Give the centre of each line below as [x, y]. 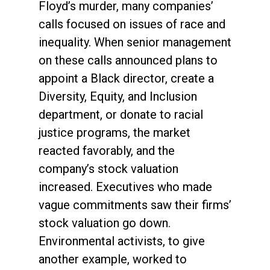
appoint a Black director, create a [126, 78]
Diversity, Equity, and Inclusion [118, 96]
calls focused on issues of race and [132, 24]
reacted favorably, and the [107, 150]
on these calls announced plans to [128, 60]
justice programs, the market [115, 132]
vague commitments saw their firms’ [135, 205]
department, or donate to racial [121, 114]
